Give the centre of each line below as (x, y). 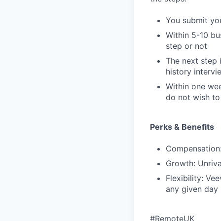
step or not (186, 46)
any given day (192, 189)
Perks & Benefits (182, 127)
